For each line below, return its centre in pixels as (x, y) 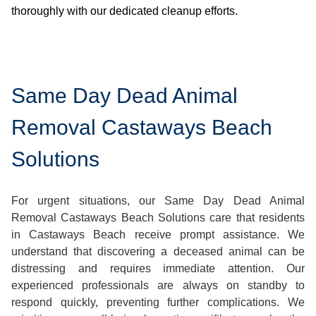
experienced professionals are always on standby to (158, 285)
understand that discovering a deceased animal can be (158, 251)
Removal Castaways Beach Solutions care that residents (158, 218)
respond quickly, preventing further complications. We (158, 302)
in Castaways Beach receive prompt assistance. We (158, 235)
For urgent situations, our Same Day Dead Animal (158, 201)
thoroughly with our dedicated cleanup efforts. (124, 11)
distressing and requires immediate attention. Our (158, 268)
